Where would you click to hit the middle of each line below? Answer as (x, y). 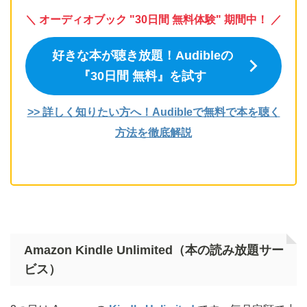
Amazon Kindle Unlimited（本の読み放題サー (154, 250)
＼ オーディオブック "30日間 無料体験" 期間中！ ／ (153, 19)
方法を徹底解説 (153, 132)
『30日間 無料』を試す (142, 76)
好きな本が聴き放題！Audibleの (142, 56)
